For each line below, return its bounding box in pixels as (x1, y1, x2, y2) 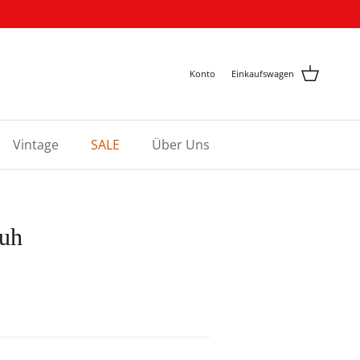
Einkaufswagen (231, 67, 294, 80)
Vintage (12, 135, 59, 153)
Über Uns (151, 135, 210, 153)
